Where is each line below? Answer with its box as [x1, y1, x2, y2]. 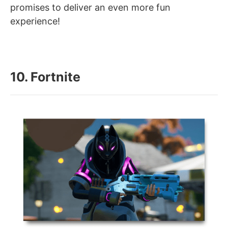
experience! [10, 16, 60, 27]
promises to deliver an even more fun [10, 2, 170, 13]
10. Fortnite [10, 69, 80, 85]
